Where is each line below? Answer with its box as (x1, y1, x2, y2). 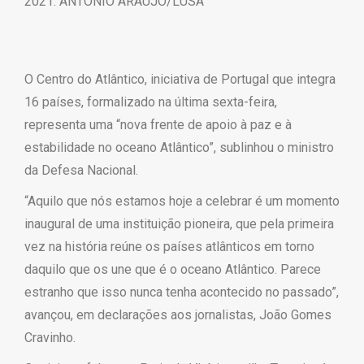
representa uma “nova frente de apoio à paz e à (24, 117, 292, 132)
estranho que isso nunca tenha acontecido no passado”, (24, 284, 339, 300)
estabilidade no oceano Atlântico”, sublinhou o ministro (24, 140, 334, 155)
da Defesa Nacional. (24, 162, 138, 178)
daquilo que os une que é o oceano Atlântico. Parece (24, 262, 321, 277)
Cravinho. (24, 330, 76, 345)
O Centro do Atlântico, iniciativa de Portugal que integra (24, 71, 336, 87)
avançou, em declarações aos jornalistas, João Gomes (24, 307, 331, 323)
